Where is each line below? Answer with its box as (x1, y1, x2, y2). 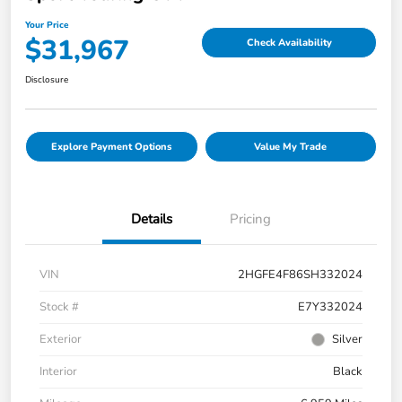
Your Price (25, 19, 68, 32)
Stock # (39, 299, 79, 316)
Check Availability (246, 35, 332, 49)
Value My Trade (254, 140, 328, 154)
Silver (332, 331, 363, 348)
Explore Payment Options (51, 140, 172, 154)
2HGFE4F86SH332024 (238, 267, 363, 284)
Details (131, 210, 172, 229)
